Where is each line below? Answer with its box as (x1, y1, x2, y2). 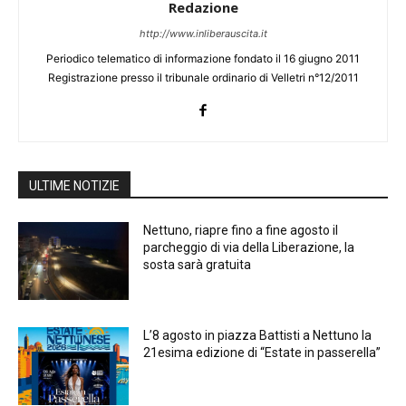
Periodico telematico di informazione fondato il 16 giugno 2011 (46, 52, 360, 66)
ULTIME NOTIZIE (29, 179, 120, 194)
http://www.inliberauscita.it (139, 27, 267, 41)
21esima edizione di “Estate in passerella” (143, 344, 382, 360)
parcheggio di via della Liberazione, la (143, 240, 355, 256)
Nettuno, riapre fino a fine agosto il (143, 223, 339, 238)
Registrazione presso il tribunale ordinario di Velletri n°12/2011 (47, 71, 359, 85)
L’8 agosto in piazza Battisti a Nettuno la (143, 327, 372, 343)
